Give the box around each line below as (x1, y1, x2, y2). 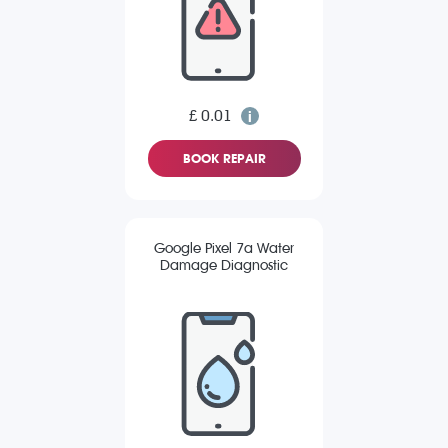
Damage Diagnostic (160, 257, 288, 275)
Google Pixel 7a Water (154, 240, 294, 258)
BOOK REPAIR (182, 151, 266, 167)
